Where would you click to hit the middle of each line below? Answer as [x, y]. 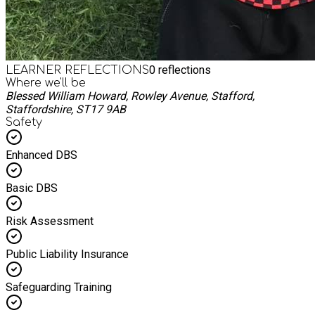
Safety [24, 122]
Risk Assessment [50, 221]
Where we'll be [46, 83]
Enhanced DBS [41, 155]
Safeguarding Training [59, 287]
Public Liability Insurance [67, 254]
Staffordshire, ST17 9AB [66, 109]
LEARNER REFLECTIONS [77, 70]
